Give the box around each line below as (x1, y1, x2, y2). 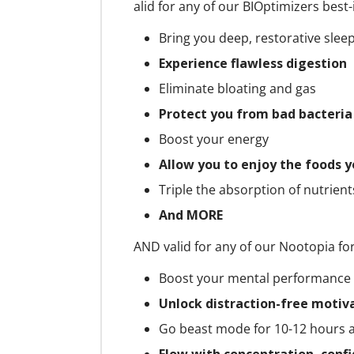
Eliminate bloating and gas (159, 80, 316, 98)
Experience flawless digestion (159, 55, 347, 73)
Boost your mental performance (159, 269, 351, 288)
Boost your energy (159, 130, 269, 149)
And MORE (159, 206, 223, 224)
